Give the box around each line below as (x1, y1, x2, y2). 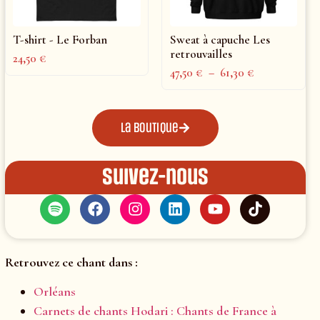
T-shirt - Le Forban (13, 31, 108, 47)
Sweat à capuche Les (170, 31, 271, 47)
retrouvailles (170, 46, 233, 61)
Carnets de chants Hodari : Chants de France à (33, 302, 276, 319)
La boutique (121, 119, 179, 136)
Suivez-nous (101, 164, 209, 190)
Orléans (33, 283, 76, 299)
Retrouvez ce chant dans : (4, 254, 138, 270)
